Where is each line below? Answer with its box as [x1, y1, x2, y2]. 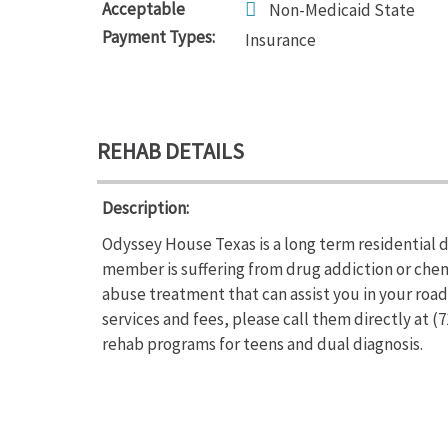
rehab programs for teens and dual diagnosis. [102, 333, 423, 355]
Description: [102, 197, 189, 219]
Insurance [245, 29, 316, 51]
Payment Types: [102, 26, 215, 48]
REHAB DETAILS [97, 137, 244, 165]
